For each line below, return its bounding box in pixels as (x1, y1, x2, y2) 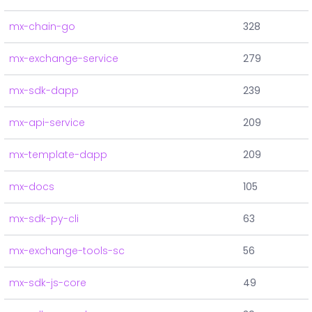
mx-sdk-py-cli (9, 212, 79, 226)
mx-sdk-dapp (9, 84, 79, 98)
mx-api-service (9, 116, 85, 130)
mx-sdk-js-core (9, 276, 86, 290)
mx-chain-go (9, 19, 75, 34)
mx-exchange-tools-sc (9, 244, 125, 258)
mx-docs (9, 180, 54, 194)
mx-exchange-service (9, 52, 118, 66)
